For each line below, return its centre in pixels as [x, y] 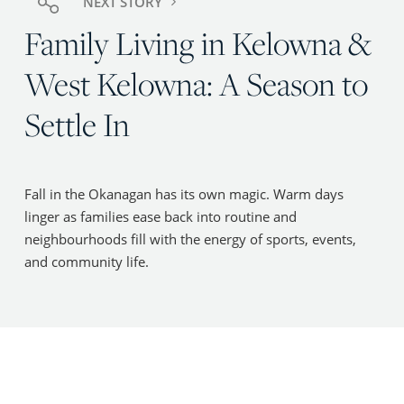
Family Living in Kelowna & [198, 43]
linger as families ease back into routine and [161, 217]
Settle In [78, 124]
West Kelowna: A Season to [197, 83]
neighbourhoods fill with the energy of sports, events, [191, 239]
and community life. [87, 262]
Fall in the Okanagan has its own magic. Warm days [184, 194]
